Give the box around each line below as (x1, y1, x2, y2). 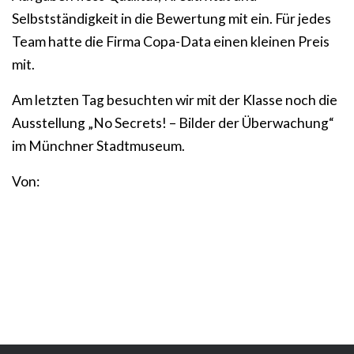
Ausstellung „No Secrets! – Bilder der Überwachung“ (12, 115, 334, 131)
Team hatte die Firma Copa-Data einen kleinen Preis (12, 33, 330, 50)
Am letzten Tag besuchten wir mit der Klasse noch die (12, 92, 337, 108)
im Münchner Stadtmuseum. (12, 137, 185, 154)
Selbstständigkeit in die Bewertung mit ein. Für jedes (12, 10, 331, 27)
